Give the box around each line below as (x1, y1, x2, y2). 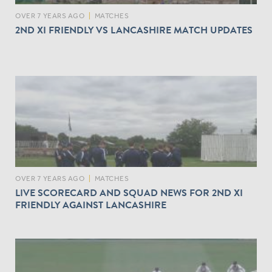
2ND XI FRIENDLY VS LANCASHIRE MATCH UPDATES (15, 22, 253, 38)
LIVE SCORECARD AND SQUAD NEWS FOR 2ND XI (15, 185, 243, 200)
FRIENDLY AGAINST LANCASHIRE (15, 197, 166, 212)
